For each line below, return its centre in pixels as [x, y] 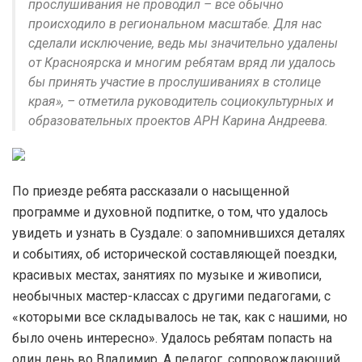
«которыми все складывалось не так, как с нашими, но [180, 317]
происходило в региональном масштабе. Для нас [175, 23]
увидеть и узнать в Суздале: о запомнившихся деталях [179, 233]
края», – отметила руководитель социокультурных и [181, 101]
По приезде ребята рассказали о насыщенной [151, 191]
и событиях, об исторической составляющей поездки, [175, 254]
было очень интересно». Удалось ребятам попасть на [172, 338]
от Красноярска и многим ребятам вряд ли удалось [182, 62]
